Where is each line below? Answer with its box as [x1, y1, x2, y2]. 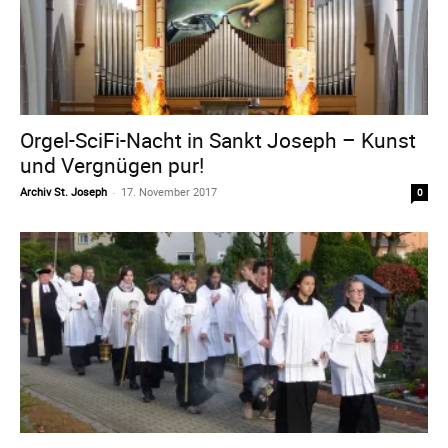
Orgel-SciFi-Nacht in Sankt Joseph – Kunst [20, 125, 416, 154]
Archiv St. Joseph [20, 183, 107, 199]
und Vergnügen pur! [20, 150, 204, 179]
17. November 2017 [121, 183, 217, 199]
